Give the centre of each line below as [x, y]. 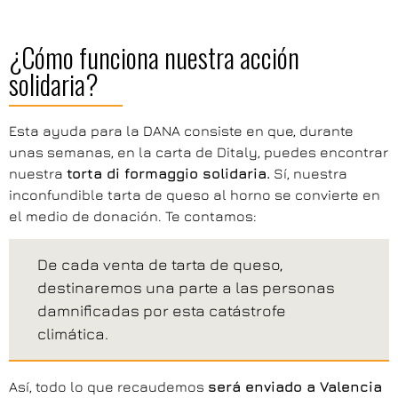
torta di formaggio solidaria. [168, 173]
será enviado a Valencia [295, 387]
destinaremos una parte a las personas [186, 288]
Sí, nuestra [309, 173]
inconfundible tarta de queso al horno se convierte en [195, 194]
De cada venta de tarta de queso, [160, 265]
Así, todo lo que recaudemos [108, 387]
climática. [75, 334]
